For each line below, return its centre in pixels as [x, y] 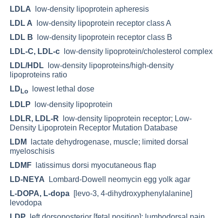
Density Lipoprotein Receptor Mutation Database [94, 127]
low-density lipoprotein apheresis [90, 9]
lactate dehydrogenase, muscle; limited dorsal [108, 142]
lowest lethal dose [61, 89]
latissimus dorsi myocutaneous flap [94, 165]
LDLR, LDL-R [34, 118]
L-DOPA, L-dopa [40, 193]
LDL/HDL [27, 65]
